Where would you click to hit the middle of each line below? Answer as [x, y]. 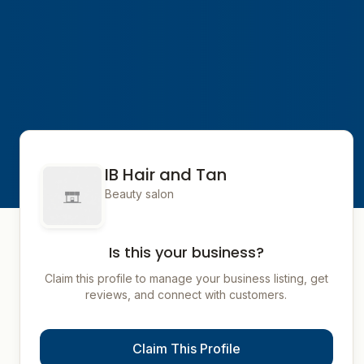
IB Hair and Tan [166, 175]
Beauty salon [139, 194]
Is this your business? [186, 252]
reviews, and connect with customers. [186, 295]
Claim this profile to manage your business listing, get [186, 278]
